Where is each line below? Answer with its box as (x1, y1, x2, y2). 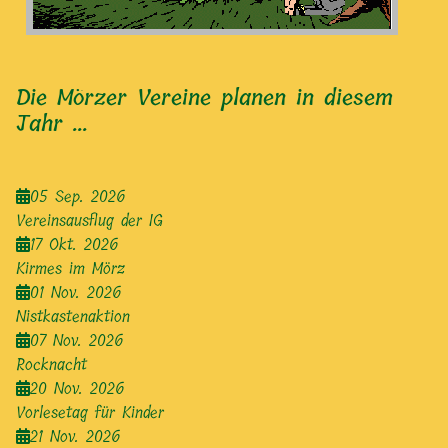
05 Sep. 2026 (30, 183, 125, 211)
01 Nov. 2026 (30, 279, 121, 307)
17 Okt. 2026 (30, 231, 118, 259)
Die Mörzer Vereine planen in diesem (16, 80, 393, 117)
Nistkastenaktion (16, 303, 130, 331)
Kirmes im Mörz (16, 255, 125, 283)
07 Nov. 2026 (30, 327, 123, 355)
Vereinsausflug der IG (16, 207, 163, 235)
